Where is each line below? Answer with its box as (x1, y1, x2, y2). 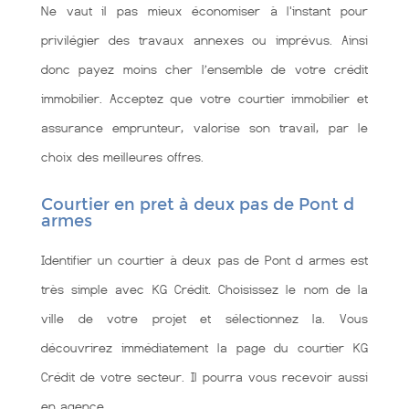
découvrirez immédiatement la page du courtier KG (41, 341, 368, 355)
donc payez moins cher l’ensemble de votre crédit (41, 62, 368, 77)
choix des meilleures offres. (41, 150, 204, 164)
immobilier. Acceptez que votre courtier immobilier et (41, 91, 368, 106)
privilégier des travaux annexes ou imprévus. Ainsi (41, 33, 368, 47)
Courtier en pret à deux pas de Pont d (41, 194, 354, 215)
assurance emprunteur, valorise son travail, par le (41, 121, 368, 135)
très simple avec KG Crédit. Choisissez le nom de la (41, 282, 368, 297)
